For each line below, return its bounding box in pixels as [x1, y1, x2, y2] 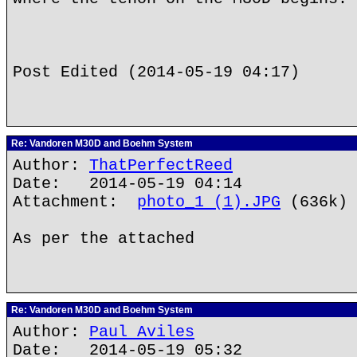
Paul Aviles [89, 323, 194, 341]
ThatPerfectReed [89, 156, 233, 175]
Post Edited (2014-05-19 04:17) [13, 63, 300, 81]
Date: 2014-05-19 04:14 [13, 175, 242, 193]
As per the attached [13, 229, 194, 248]
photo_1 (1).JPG [137, 193, 280, 211]
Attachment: [13, 193, 137, 211]
